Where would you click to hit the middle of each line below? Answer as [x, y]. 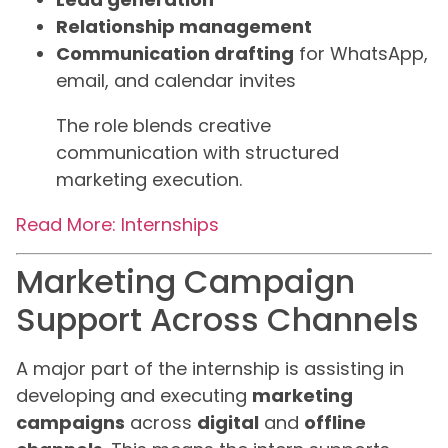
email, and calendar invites [176, 81]
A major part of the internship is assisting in [210, 368]
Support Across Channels [217, 319]
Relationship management [184, 27]
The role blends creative [163, 126]
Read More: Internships [117, 225]
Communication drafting [175, 54]
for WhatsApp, [361, 54]
